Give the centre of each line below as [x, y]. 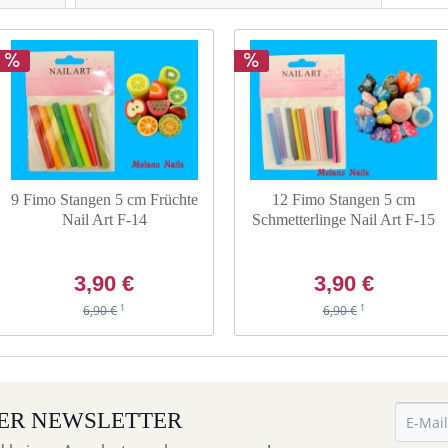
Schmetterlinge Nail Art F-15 [344, 219]
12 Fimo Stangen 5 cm [344, 199]
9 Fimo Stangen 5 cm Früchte [104, 199]
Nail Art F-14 [104, 219]
